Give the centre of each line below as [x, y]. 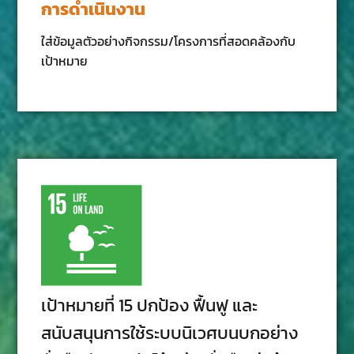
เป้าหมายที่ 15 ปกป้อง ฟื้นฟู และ [150, 305]
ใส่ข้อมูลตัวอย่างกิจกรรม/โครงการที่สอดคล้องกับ [169, 41]
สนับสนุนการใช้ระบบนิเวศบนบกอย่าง [170, 333]
